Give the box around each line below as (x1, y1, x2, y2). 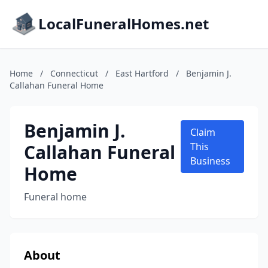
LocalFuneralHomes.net (38, 14, 209, 33)
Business (190, 154, 231, 167)
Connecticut (50, 68, 98, 79)
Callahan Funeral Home (10, 80, 103, 91)
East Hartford (115, 68, 169, 79)
